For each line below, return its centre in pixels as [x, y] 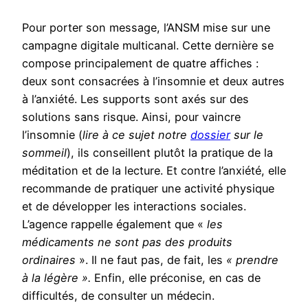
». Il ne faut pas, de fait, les [151, 260]
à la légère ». [56, 278]
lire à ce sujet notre [136, 135]
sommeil [44, 153]
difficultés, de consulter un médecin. [118, 296]
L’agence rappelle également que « [114, 224]
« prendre [252, 260]
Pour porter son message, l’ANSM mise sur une [146, 28]
